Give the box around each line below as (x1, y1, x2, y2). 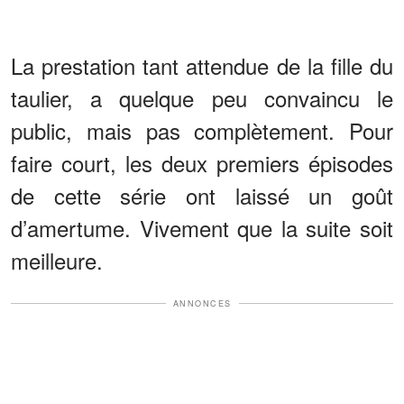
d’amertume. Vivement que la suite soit (11, 211, 393, 243)
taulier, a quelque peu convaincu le (11, 81, 393, 114)
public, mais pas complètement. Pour (11, 114, 393, 146)
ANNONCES (172, 297, 232, 309)
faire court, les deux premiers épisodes (11, 146, 393, 179)
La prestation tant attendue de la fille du (11, 49, 393, 81)
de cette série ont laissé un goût (11, 179, 393, 211)
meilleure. (11, 243, 103, 276)
